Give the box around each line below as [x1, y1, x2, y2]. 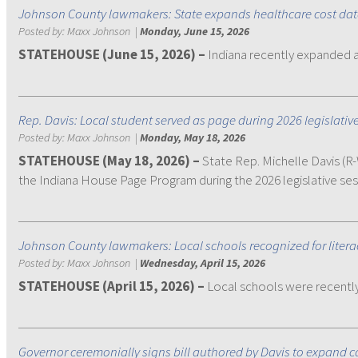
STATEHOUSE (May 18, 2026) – [18, 152, 202, 169]
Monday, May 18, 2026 [140, 130, 245, 145]
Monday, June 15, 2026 [140, 24, 249, 38]
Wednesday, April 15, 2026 [140, 256, 265, 270]
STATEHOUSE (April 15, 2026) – [18, 277, 205, 295]
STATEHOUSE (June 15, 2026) [18, 46, 196, 63]
